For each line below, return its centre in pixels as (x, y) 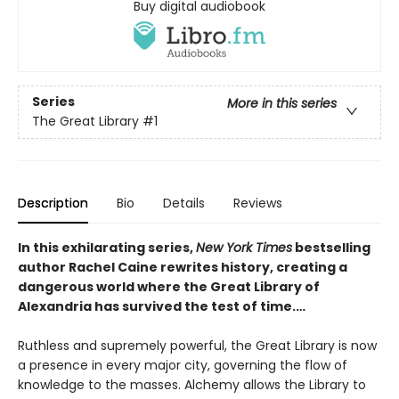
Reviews (258, 203)
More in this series (282, 104)
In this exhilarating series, (107, 247)
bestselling (331, 247)
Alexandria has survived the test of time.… (162, 306)
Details (184, 203)
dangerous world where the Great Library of (169, 286)
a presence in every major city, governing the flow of (183, 365)
